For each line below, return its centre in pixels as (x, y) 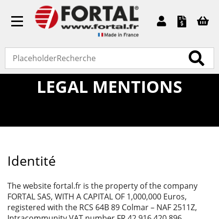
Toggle (41, 23)
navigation (55, 41)
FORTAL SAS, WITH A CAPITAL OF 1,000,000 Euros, (97, 196)
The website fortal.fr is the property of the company (102, 186)
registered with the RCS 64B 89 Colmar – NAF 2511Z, (102, 207)
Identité (32, 160)
